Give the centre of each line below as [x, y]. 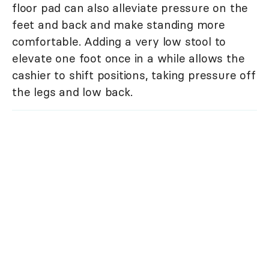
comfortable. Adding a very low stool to [119, 42]
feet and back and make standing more [119, 25]
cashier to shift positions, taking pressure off [134, 75]
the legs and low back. [72, 92]
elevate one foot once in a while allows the [128, 59]
